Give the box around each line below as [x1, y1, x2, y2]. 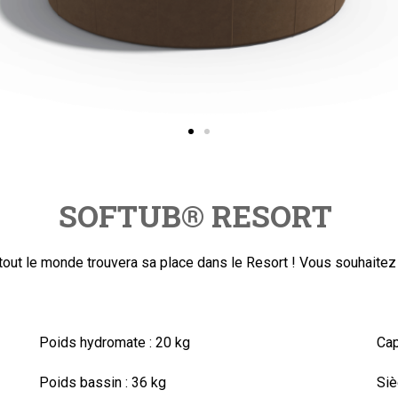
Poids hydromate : [38, 334, 152, 351]
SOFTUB [59, 195, 181, 235]
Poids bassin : [38, 374, 128, 391]
